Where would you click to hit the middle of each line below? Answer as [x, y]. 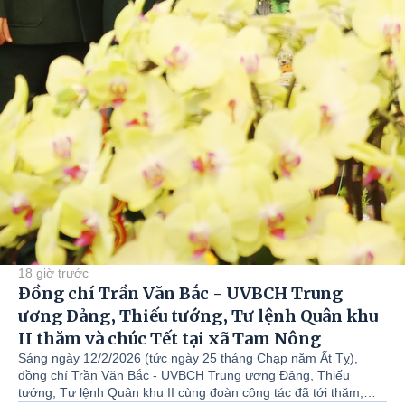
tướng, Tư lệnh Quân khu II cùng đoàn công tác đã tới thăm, [191, 392]
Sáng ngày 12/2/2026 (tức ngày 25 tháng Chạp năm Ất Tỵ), [188, 358]
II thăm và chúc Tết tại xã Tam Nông [170, 338]
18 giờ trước [53, 273]
